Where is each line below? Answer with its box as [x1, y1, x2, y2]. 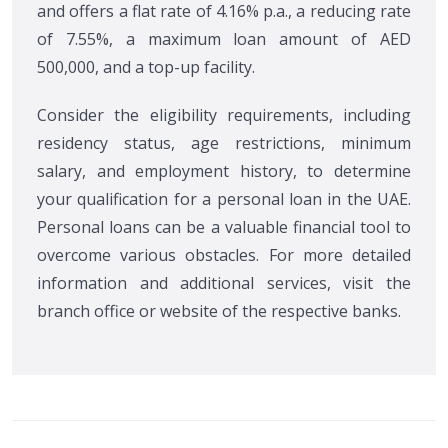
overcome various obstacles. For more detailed [37, 244, 411, 267]
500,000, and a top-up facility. [37, 56, 255, 79]
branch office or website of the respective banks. [37, 300, 401, 323]
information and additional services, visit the [37, 272, 411, 295]
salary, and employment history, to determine [37, 160, 411, 183]
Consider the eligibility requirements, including [37, 104, 411, 127]
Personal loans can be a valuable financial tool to [37, 216, 411, 239]
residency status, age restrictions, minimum [37, 132, 411, 155]
